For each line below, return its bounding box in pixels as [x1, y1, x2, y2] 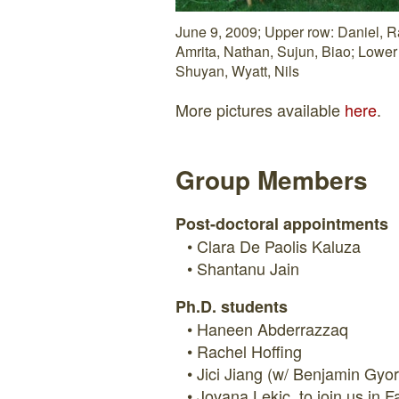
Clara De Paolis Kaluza [197, 234, 361, 257]
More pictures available [175, 98, 345, 121]
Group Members [175, 161, 368, 198]
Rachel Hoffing [197, 339, 302, 362]
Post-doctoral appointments [175, 212, 388, 235]
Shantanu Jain [197, 256, 299, 280]
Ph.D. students [175, 295, 288, 318]
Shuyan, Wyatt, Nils [175, 61, 299, 81]
